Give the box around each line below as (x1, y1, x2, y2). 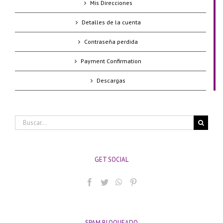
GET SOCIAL (95, 155, 128, 164)
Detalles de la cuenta (81, 18, 141, 26)
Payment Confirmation (81, 57, 141, 65)
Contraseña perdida (84, 37, 138, 45)
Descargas (97, 76, 125, 84)
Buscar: (14, 115, 34, 124)
